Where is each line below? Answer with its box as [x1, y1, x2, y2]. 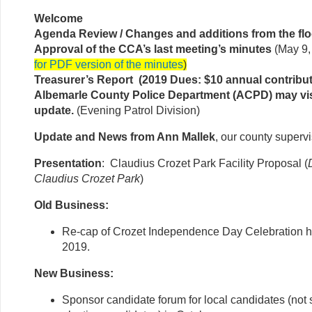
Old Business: [34, 198, 109, 211]
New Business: [34, 267, 114, 279]
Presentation [34, 157, 102, 169]
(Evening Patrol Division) [77, 104, 200, 116]
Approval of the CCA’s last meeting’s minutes [34, 42, 272, 55]
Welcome [34, 12, 83, 24]
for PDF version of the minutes [34, 58, 183, 70]
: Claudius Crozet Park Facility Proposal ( [102, 157, 308, 169]
